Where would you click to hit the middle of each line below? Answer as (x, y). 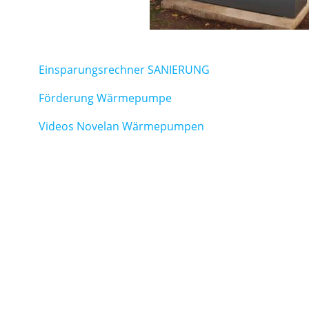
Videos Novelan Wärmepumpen (121, 126)
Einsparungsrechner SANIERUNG (124, 70)
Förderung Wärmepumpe (105, 98)
